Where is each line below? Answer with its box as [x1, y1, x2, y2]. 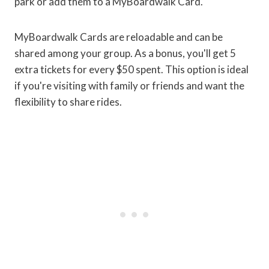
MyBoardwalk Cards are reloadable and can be [14, 30, 223, 43]
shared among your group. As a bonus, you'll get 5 [14, 46, 236, 59]
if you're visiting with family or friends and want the [14, 79, 244, 92]
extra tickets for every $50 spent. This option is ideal [14, 62, 249, 76]
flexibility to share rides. [14, 95, 122, 108]
